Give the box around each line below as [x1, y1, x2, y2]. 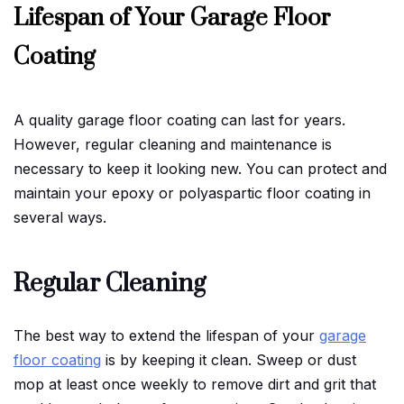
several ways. [14, 207, 106, 226]
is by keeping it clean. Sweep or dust [101, 350, 356, 369]
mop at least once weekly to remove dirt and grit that [14, 374, 376, 393]
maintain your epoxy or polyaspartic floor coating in [14, 183, 371, 202]
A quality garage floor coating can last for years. [14, 110, 345, 129]
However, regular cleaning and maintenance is [14, 134, 332, 153]
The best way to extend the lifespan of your [14, 326, 319, 344]
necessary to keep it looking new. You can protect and [14, 159, 387, 178]
